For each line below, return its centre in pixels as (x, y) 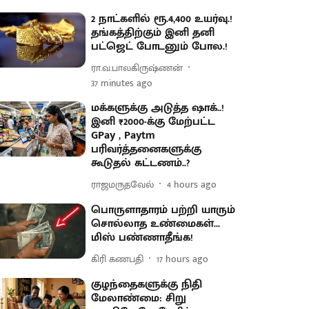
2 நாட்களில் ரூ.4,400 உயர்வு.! (162, 19)
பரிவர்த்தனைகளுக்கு (147, 149)
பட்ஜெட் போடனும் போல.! (160, 47)
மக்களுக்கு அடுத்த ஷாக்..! (158, 108)
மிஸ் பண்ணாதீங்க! (142, 238)
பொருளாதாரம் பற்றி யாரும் (163, 210)
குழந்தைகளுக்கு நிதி (147, 285)
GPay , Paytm (123, 136)
